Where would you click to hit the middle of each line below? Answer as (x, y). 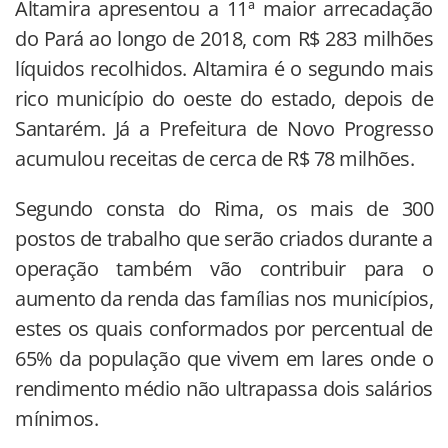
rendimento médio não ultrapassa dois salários (224, 389)
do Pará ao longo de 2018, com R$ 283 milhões (224, 39)
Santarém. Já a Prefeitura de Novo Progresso (224, 129)
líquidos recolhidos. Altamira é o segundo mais (224, 69)
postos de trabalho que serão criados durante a (224, 239)
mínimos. (56, 419)
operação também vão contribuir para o (224, 269)
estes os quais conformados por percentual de (224, 329)
